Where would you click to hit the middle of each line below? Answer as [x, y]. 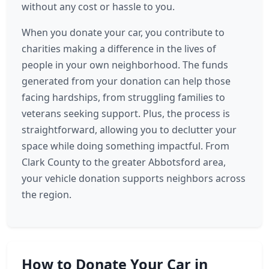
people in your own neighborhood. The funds [125, 65]
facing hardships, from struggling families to [123, 97]
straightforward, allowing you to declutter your [129, 130]
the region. [47, 195]
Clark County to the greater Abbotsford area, [124, 162]
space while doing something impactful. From [125, 146]
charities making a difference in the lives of [119, 49]
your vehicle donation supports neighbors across [134, 178]
